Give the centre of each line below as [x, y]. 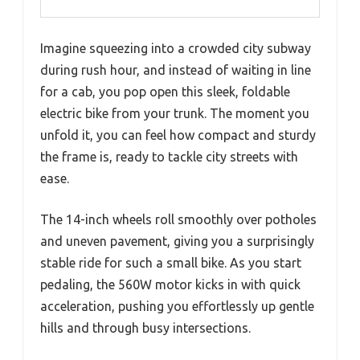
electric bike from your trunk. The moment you [175, 113]
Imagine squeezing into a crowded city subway [176, 48]
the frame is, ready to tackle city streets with [169, 156]
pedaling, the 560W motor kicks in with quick [170, 284]
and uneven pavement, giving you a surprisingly [177, 241]
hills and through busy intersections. [145, 327]
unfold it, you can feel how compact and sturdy [178, 135]
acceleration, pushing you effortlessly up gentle [177, 306]
